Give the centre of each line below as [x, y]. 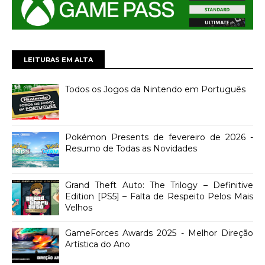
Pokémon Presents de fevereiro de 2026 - [159, 137]
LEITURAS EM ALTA [58, 59]
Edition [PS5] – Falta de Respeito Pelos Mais [159, 196]
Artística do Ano [98, 244]
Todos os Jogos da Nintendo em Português [155, 89]
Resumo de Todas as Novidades [131, 148]
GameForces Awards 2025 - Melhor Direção [159, 233]
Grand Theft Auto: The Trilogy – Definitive [159, 185]
